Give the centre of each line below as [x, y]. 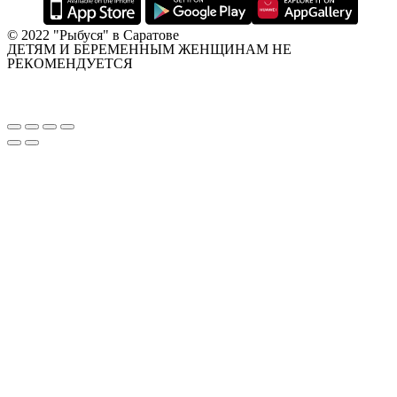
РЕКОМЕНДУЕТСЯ [70, 64]
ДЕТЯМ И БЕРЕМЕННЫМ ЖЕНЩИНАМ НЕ [149, 50]
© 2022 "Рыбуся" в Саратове [93, 35]
